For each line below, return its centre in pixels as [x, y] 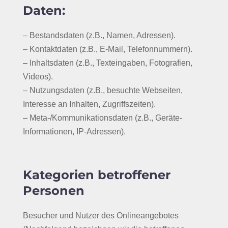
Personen [53, 191]
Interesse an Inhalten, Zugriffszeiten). [89, 104]
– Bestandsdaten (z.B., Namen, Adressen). [99, 35]
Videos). [38, 77]
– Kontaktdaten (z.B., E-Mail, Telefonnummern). [107, 49]
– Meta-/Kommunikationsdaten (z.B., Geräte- [102, 118]
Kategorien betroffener [96, 175]
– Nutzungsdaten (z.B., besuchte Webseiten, [103, 90]
